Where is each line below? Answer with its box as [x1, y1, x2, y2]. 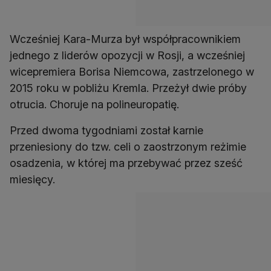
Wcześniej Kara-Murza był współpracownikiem [10, 33, 241, 46]
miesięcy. [10, 173, 55, 186]
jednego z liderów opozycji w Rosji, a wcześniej [10, 49, 245, 62]
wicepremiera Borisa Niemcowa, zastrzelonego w [10, 65, 254, 79]
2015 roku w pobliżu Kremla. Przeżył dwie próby [10, 82, 247, 95]
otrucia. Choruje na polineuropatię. [10, 98, 179, 111]
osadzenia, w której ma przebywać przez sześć [10, 157, 243, 170]
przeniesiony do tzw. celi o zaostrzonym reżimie [10, 140, 246, 154]
